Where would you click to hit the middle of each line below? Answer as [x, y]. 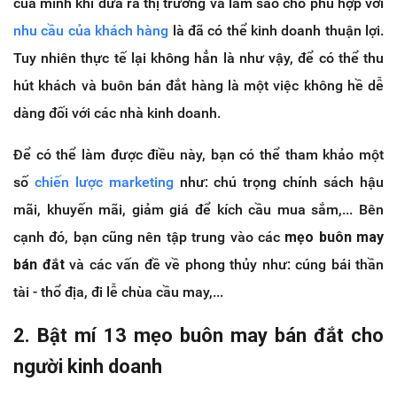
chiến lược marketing [104, 182]
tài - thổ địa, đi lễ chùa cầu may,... [118, 292]
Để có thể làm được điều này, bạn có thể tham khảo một [198, 154]
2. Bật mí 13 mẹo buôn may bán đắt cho [198, 335]
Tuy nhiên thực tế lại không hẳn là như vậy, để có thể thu [198, 58]
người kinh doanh [88, 366]
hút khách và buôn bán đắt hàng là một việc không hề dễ [198, 85]
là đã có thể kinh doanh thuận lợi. [276, 30]
